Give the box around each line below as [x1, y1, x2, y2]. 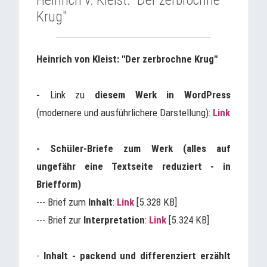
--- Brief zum [36, 196, 88, 208]
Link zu [49, 89, 95, 101]
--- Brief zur [36, 214, 83, 226]
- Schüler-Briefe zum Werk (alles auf [36, 142, 231, 154]
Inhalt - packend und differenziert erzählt [43, 250, 231, 262]
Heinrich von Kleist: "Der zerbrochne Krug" [36, 53, 218, 65]
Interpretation [83, 214, 145, 226]
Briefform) [36, 178, 81, 190]
